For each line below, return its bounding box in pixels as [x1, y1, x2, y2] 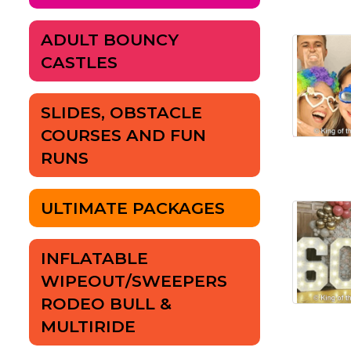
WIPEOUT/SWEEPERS [41, 271, 227, 291]
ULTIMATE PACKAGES [41, 198, 225, 219]
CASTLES [41, 52, 118, 73]
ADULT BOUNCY [41, 30, 179, 50]
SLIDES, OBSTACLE [41, 103, 202, 123]
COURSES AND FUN [41, 125, 206, 146]
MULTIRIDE [41, 317, 136, 337]
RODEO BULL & [41, 294, 172, 314]
